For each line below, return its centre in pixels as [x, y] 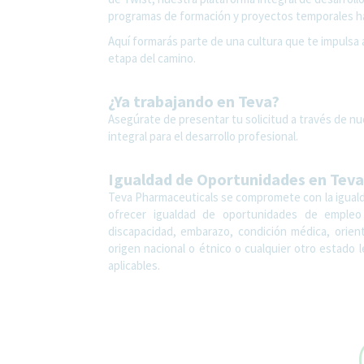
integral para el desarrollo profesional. [203, 136]
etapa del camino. [152, 58]
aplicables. [134, 265]
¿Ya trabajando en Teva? [194, 101]
